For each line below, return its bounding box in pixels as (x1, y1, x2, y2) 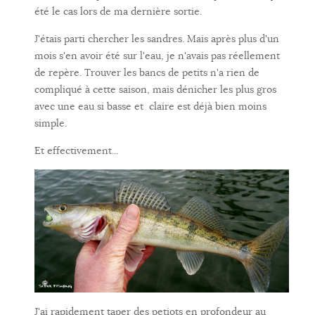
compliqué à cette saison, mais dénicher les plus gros (34, 83, 276, 96)
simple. (34, 117, 67, 130)
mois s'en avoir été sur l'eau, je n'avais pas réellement (34, 49, 280, 63)
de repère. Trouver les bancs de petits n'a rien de (34, 66, 259, 79)
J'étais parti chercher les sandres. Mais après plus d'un (34, 32, 279, 46)
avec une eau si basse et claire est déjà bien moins (34, 100, 266, 113)
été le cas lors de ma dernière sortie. (34, 5, 202, 18)
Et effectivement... (34, 144, 118, 157)
